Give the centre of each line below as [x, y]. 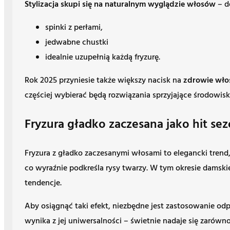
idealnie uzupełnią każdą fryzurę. [103, 57]
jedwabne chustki [77, 42]
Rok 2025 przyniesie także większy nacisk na [104, 80]
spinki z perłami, [74, 27]
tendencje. [43, 183]
